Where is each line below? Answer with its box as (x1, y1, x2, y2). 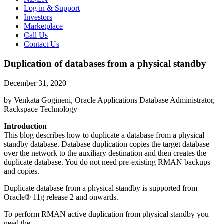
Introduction (4, 121, 47, 130)
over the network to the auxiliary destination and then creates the (4, 148, 206, 157)
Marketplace (24, 22, 63, 31)
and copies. (4, 166, 41, 175)
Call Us (24, 31, 48, 40)
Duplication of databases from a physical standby (4, 58, 206, 69)
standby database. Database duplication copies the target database (4, 139, 209, 148)
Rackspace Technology (4, 104, 77, 113)
